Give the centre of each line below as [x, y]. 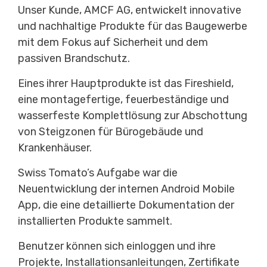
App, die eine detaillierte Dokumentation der [126, 205]
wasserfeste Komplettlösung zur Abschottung [133, 116]
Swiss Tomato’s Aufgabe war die [98, 173]
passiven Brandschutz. [74, 58]
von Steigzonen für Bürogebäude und [111, 132]
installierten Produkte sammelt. [95, 221]
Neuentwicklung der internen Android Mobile [126, 189]
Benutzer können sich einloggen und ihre [117, 246]
